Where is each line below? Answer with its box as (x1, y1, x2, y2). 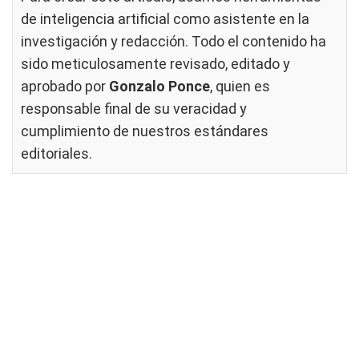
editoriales (21, 145, 89, 162)
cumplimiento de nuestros (21, 123, 194, 139)
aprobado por (21, 78, 109, 95)
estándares (194, 123, 268, 139)
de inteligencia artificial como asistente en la (21, 10, 309, 27)
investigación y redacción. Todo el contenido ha (21, 33, 326, 50)
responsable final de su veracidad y (21, 100, 247, 117)
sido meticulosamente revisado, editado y (21, 55, 290, 72)
